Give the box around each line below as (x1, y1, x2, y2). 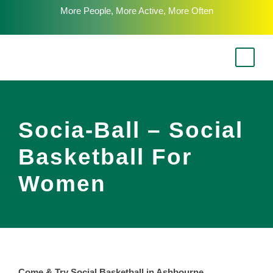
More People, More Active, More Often (60, 5, 213, 16)
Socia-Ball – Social (18, 141, 243, 167)
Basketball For (18, 168, 192, 194)
